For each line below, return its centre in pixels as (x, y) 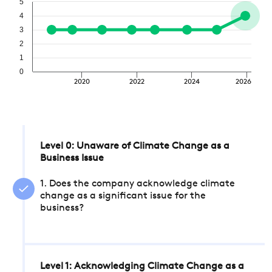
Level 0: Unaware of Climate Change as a (135, 146)
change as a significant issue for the (123, 196)
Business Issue (72, 158)
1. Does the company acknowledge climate (138, 184)
